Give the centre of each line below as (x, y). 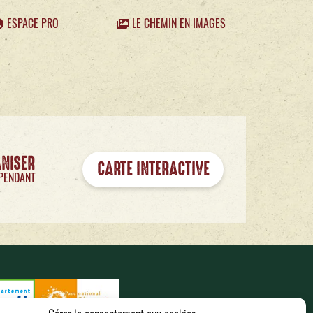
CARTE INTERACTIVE (153, 169)
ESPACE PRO (31, 23)
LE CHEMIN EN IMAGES (177, 23)
